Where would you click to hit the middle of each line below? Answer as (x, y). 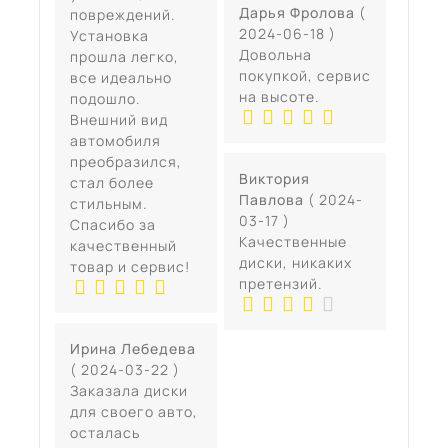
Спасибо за (113, 224)
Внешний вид (119, 119)
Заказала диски (129, 390)
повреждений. (123, 14)
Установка (109, 35)
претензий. (280, 283)
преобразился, (126, 161)
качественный (123, 245)
